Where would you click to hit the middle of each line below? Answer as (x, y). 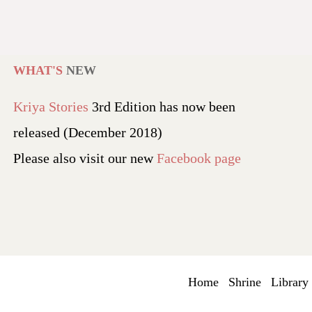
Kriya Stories (51, 107)
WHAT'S (40, 70)
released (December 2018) (88, 132)
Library (289, 282)
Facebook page (199, 158)
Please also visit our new (85, 158)
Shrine (244, 282)
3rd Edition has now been (162, 107)
